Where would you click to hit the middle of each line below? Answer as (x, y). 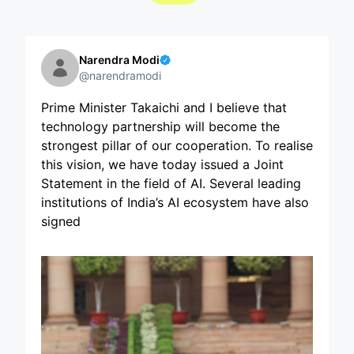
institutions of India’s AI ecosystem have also (175, 202)
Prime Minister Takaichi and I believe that (164, 107)
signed (61, 221)
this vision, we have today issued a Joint (162, 164)
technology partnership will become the (160, 126)
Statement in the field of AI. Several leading (171, 183)
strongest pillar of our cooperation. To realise (177, 145)
